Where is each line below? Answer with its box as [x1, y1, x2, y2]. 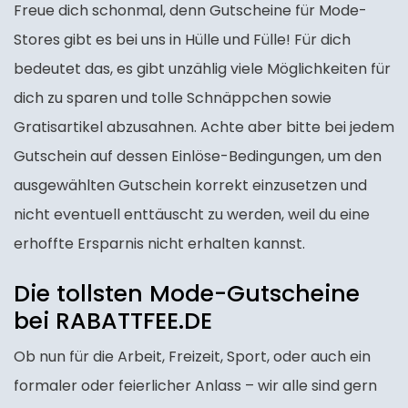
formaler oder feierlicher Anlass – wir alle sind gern [14, 375, 377, 397]
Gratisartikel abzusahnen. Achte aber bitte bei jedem [14, 117, 394, 138]
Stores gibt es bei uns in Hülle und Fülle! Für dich [14, 29, 351, 51]
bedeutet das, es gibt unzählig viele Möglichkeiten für [14, 58, 391, 80]
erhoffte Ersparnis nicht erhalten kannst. [14, 233, 305, 255]
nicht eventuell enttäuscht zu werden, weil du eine [14, 204, 370, 226]
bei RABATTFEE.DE [14, 305, 212, 338]
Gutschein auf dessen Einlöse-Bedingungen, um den [14, 146, 382, 168]
